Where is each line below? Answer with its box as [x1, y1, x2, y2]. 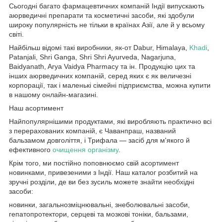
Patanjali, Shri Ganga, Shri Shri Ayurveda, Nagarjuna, [9, 53, 176, 61]
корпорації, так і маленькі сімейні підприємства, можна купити [9, 81, 211, 90]
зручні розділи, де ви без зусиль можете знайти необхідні [9, 178, 194, 186]
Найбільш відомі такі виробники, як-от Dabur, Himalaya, [9, 44, 189, 52]
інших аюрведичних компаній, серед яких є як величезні [9, 72, 191, 80]
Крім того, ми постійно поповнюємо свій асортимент [9, 159, 179, 167]
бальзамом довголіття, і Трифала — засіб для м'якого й [9, 136, 190, 145]
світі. [9, 30, 24, 39]
